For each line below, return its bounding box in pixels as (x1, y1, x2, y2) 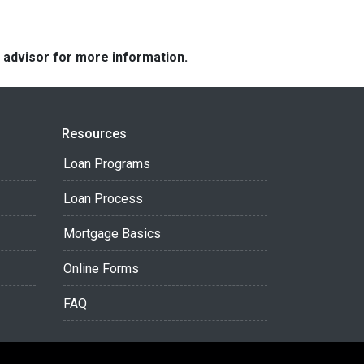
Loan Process (63, 191, 143, 206)
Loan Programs (63, 156, 150, 171)
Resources (62, 126, 127, 141)
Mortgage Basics (63, 226, 161, 241)
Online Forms (63, 261, 139, 276)
